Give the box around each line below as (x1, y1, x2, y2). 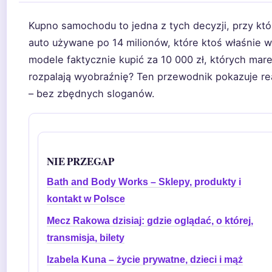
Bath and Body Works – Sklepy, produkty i (47, 177, 241, 187)
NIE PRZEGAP (47, 154, 115, 169)
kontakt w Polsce (47, 194, 125, 204)
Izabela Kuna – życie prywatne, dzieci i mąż (47, 254, 243, 265)
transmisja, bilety (47, 233, 124, 243)
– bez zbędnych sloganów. (29, 87, 155, 100)
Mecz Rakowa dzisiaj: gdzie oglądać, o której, (47, 216, 253, 226)
